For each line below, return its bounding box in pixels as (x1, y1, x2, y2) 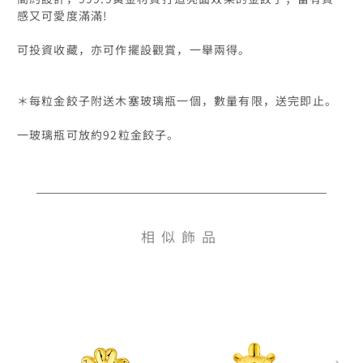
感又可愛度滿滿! (16, 6, 109, 23)
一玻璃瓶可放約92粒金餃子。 (16, 125, 180, 143)
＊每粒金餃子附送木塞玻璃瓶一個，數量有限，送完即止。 (16, 91, 337, 109)
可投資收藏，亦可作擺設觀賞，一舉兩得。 (16, 40, 251, 58)
